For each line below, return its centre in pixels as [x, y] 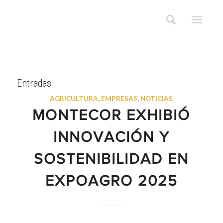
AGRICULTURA [74, 99]
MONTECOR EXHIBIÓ [111, 116]
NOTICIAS [157, 99]
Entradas [34, 83]
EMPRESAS [119, 99]
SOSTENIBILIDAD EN [111, 160]
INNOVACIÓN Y [111, 138]
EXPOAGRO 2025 [111, 182]
